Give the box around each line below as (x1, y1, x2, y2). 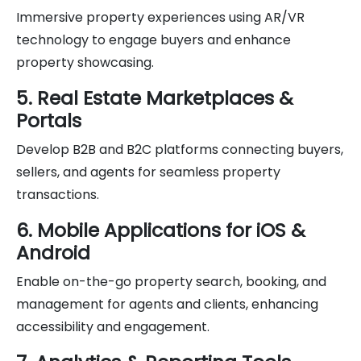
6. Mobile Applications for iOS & (16, 216, 305, 243)
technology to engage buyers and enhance (16, 30, 291, 49)
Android (16, 239, 90, 266)
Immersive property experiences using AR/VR (16, 7, 305, 27)
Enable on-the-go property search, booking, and (16, 272, 326, 291)
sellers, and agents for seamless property (16, 162, 280, 181)
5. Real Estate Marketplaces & (16, 84, 293, 111)
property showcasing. (16, 52, 154, 72)
